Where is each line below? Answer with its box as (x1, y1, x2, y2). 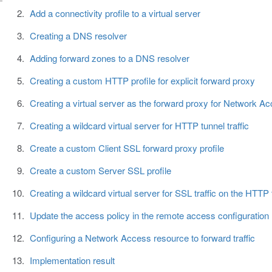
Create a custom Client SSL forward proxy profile (29, 141, 224, 155)
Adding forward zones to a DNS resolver (29, 52, 189, 65)
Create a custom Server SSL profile (29, 164, 171, 177)
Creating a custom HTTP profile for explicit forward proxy (29, 74, 255, 87)
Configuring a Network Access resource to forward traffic (29, 231, 255, 245)
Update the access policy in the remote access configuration (29, 209, 269, 222)
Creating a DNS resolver (29, 29, 127, 42)
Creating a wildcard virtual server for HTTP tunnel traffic (29, 119, 249, 132)
